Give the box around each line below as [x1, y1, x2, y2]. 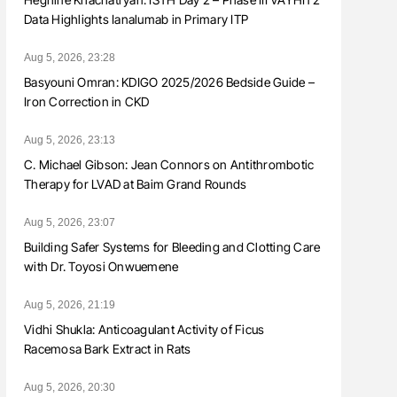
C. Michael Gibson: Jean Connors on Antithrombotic [24, 157, 315, 173]
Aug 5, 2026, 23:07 [24, 216, 115, 230]
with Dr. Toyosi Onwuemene [24, 259, 179, 275]
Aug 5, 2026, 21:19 [24, 299, 115, 312]
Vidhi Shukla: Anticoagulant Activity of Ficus [24, 322, 265, 338]
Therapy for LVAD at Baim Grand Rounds [24, 176, 247, 192]
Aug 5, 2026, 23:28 [24, 51, 115, 65]
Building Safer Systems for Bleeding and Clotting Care [24, 239, 321, 255]
